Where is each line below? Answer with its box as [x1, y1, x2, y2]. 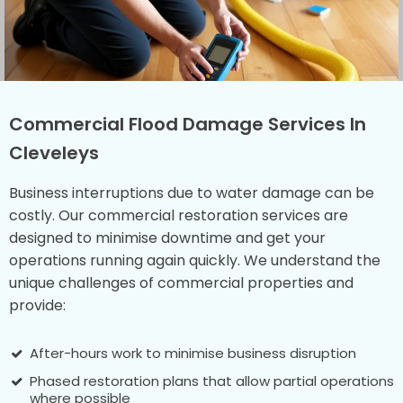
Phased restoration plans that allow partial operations [29, 371, 394, 390]
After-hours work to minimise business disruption [29, 343, 356, 363]
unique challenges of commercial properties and [9, 272, 354, 293]
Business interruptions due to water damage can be [9, 182, 374, 203]
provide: [9, 294, 66, 316]
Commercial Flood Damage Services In [9, 111, 366, 137]
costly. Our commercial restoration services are [9, 204, 348, 226]
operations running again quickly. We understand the [9, 249, 381, 271]
